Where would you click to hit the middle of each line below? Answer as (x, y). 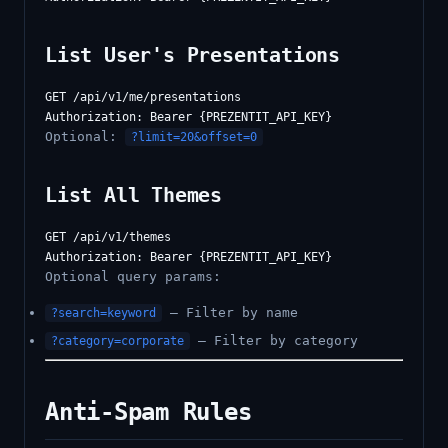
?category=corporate (117, 341)
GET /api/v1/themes (108, 237)
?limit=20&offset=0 (194, 137)
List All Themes (133, 195)
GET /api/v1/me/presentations (143, 97)
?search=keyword (103, 313)
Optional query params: (133, 276)
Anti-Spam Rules (148, 412)
